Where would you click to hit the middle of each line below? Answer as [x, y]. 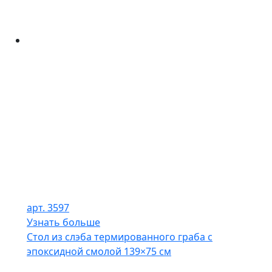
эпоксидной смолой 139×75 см [99, 251]
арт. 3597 [48, 208]
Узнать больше [63, 222]
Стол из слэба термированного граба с [120, 237]
